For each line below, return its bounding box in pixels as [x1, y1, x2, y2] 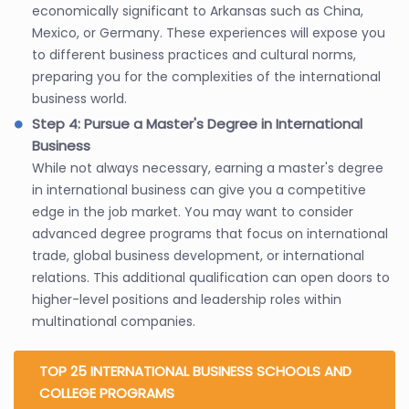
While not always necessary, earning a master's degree [32, 158, 383, 177]
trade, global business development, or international [32, 246, 364, 265]
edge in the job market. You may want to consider [32, 202, 353, 221]
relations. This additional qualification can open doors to [32, 267, 390, 287]
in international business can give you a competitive [32, 180, 366, 199]
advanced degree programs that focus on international [32, 224, 388, 243]
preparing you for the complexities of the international [32, 67, 381, 86]
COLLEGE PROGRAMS [39, 383, 174, 403]
